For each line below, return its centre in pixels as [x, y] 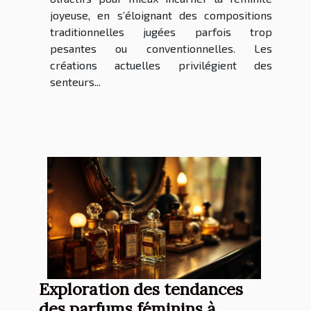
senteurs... [75, 82]
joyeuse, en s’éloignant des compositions [161, 15]
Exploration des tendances [141, 289]
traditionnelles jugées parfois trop [161, 32]
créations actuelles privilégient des [161, 65]
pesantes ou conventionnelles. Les [161, 49]
